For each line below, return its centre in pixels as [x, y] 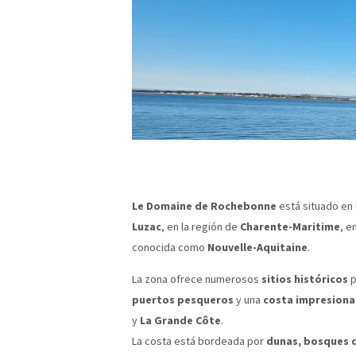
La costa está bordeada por [199, 341]
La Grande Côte [180, 320]
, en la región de [201, 226]
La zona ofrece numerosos [197, 279]
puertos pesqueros [183, 299]
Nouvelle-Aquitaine [257, 247]
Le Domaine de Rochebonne [204, 205]
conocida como [170, 247]
